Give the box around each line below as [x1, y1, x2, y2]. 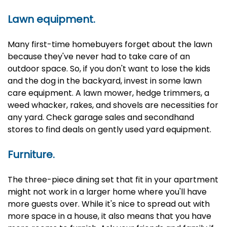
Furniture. [8, 147, 55, 162]
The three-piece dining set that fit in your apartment [8, 174, 218, 185]
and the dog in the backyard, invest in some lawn [8, 75, 202, 87]
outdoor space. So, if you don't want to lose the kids [8, 63, 210, 74]
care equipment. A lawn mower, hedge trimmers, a [8, 87, 209, 99]
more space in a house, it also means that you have [8, 210, 211, 222]
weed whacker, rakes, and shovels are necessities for [8, 99, 218, 111]
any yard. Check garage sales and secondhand [8, 111, 194, 123]
